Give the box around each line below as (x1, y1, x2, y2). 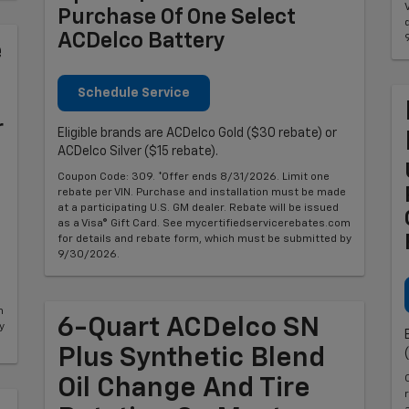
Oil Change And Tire (58, 374, 310, 403)
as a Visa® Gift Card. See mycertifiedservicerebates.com (58, 217, 351, 229)
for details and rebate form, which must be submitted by (58, 233, 351, 245)
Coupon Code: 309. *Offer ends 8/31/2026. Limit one (58, 171, 330, 183)
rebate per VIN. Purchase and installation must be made (58, 186, 346, 198)
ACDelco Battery (58, 29, 225, 52)
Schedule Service (78, 86, 190, 100)
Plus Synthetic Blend (58, 344, 325, 372)
